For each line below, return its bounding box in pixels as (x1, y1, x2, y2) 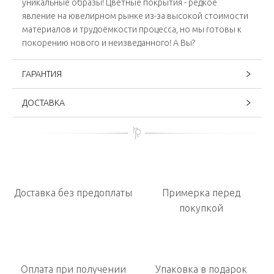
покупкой (179, 202, 223, 213)
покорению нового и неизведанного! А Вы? (22, 38, 195, 48)
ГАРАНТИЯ (22, 69, 62, 79)
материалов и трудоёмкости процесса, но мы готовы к (22, 24, 242, 34)
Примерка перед (161, 187, 240, 198)
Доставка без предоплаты (14, 187, 132, 198)
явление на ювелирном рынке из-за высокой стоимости (22, 11, 248, 21)
